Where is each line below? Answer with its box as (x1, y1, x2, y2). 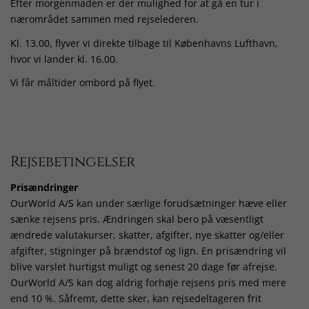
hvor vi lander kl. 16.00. (10, 52, 118, 66)
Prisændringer (10, 180, 78, 194)
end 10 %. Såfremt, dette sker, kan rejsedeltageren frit (10, 291, 261, 305)
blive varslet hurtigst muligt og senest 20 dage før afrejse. (10, 259, 277, 273)
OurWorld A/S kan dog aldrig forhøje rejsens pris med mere (10, 275, 286, 289)
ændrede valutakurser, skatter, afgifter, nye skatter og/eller (10, 228, 284, 241)
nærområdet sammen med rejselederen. (10, 12, 199, 26)
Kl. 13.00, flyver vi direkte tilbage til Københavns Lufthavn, (10, 36, 278, 50)
